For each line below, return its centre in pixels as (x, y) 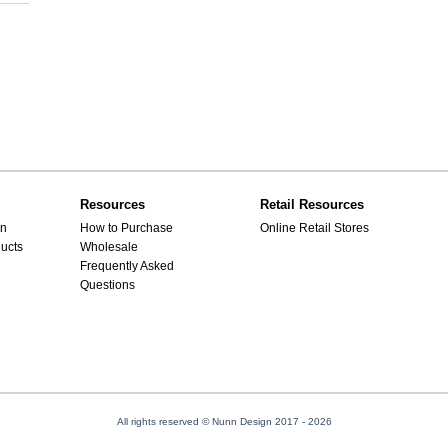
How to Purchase (126, 227)
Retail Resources (311, 205)
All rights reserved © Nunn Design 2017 (209, 421)
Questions (107, 284)
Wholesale (108, 246)
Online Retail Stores (314, 227)
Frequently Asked (126, 265)
